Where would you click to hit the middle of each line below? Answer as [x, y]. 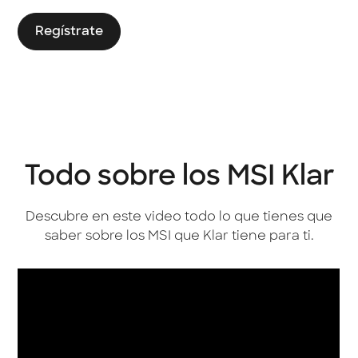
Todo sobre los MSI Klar [179, 177]
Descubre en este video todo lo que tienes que [179, 217]
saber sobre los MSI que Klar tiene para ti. [179, 236]
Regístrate [70, 32]
